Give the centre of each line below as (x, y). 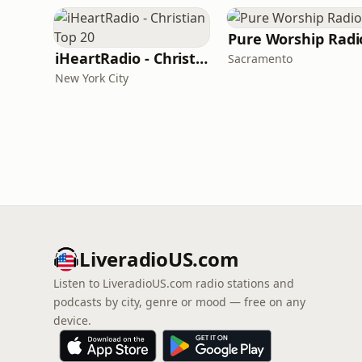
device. (72, 320)
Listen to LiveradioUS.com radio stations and (174, 283)
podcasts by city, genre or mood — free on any (179, 302)
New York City (92, 78)
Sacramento (260, 59)
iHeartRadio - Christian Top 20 (202, 58)
